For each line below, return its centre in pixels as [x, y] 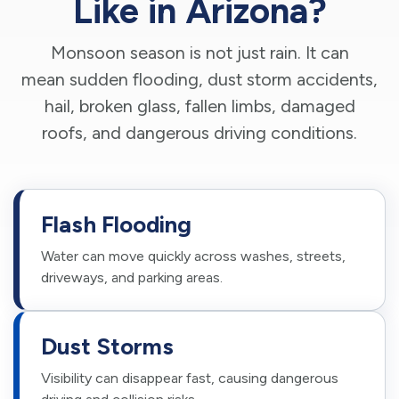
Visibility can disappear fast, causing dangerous [190, 378]
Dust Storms [107, 346]
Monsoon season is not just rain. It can [199, 52]
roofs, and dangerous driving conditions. [199, 132]
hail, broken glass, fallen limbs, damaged [199, 106]
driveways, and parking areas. [132, 277]
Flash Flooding [116, 224]
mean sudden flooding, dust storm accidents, [199, 79]
